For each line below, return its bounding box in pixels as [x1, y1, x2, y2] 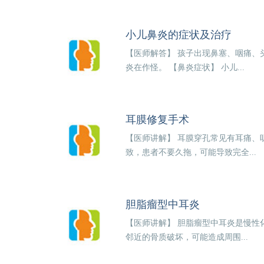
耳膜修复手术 [126, 113, 190, 126]
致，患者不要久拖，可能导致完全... [126, 147, 257, 157]
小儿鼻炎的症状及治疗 [126, 28, 232, 41]
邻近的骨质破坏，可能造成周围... [126, 232, 249, 242]
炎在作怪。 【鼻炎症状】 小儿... [126, 62, 245, 72]
